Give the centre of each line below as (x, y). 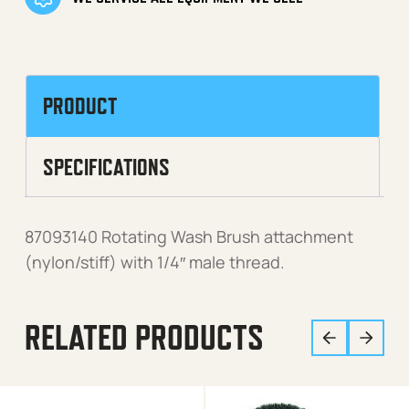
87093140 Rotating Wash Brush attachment (189, 236)
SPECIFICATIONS (106, 167)
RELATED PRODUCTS (144, 337)
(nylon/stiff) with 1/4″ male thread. (155, 262)
